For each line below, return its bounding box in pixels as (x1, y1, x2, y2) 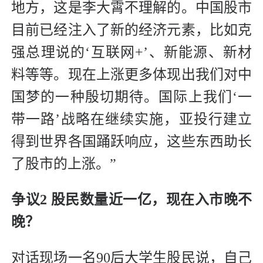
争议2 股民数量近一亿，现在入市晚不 (11, 192, 252, 208)
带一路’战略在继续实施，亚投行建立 (11, 112, 252, 127)
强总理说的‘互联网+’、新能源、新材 (11, 45, 252, 60)
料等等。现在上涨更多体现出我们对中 (11, 67, 252, 83)
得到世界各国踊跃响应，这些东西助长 (11, 134, 252, 150)
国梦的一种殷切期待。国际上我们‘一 (11, 89, 252, 105)
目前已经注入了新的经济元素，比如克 (11, 22, 252, 38)
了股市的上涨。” (11, 156, 116, 172)
